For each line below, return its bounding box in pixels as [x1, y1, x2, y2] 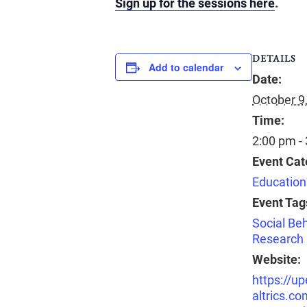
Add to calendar [149, 60, 223, 74]
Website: [252, 252, 301, 267]
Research [252, 232, 304, 246]
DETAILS [252, 52, 296, 64]
